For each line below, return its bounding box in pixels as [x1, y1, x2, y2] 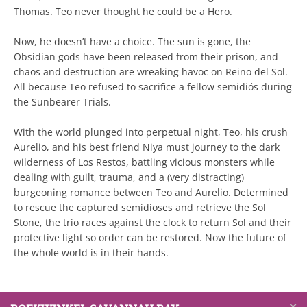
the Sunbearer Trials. [14, 95, 111, 108]
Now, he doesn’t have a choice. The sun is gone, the [14, 35, 251, 48]
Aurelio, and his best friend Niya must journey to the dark [14, 140, 280, 153]
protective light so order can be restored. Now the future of [14, 231, 286, 244]
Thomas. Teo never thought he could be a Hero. [14, 5, 232, 18]
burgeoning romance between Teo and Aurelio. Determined [14, 186, 288, 199]
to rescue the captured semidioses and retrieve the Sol [14, 201, 266, 214]
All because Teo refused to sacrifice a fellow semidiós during [14, 80, 292, 93]
